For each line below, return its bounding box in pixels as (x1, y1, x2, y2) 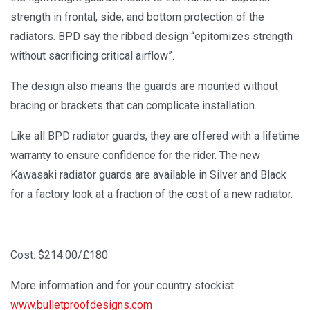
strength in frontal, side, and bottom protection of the (10, 10, 264, 24)
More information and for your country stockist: (10, 279, 236, 293)
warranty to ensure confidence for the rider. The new (10, 149, 260, 163)
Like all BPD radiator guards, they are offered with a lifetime (10, 129, 300, 143)
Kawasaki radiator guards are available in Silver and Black (10, 168, 286, 182)
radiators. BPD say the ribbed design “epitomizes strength (10, 30, 293, 44)
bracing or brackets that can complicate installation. (10, 99, 257, 113)
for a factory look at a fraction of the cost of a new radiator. (10, 188, 293, 201)
